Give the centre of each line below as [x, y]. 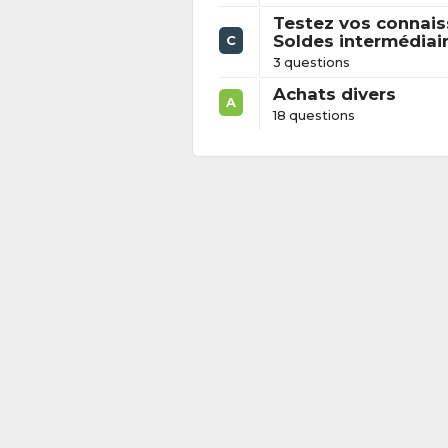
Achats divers [334, 94]
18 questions [313, 114]
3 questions [311, 61]
